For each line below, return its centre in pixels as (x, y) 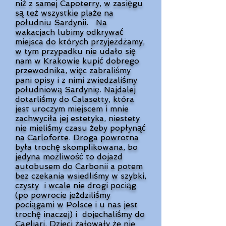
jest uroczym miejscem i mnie (72, 109)
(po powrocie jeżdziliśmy (63, 195)
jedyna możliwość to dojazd (69, 157)
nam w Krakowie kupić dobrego (77, 61)
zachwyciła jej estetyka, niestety (77, 118)
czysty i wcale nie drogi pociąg (76, 185)
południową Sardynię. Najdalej (75, 90)
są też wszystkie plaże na (64, 13)
